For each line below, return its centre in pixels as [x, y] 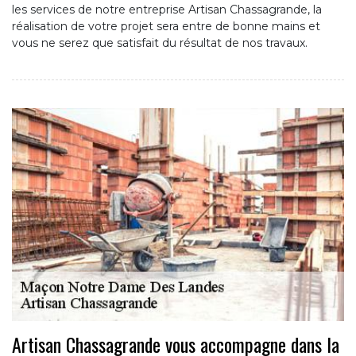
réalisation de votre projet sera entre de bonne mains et [166, 26]
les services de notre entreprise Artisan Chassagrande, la [167, 9]
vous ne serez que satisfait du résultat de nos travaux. [160, 43]
